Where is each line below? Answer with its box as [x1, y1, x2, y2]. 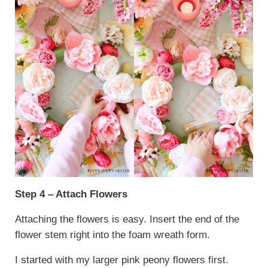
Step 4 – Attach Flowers [14, 188, 127, 200]
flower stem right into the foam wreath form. [14, 229, 213, 241]
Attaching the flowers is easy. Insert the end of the [14, 214, 239, 226]
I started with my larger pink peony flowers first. [14, 254, 229, 266]
